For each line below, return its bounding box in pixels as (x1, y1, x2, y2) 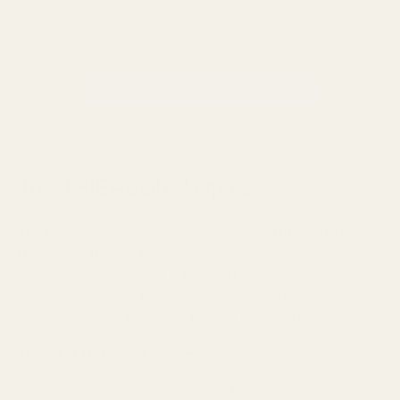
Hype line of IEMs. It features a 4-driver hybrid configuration (18, 245, 362, 260)
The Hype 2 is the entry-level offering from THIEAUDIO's (18, 223, 348, 238)
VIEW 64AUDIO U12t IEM (117, 82, 283, 98)
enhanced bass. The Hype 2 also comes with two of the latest (18, 287, 375, 303)
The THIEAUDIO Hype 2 (18, 174, 253, 199)
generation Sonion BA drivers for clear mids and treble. (18, 309, 334, 324)
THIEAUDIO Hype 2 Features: (18, 346, 201, 362)
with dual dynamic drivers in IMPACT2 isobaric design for (18, 266, 350, 281)
